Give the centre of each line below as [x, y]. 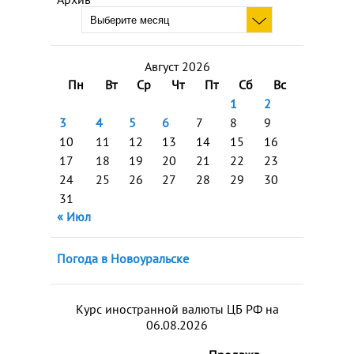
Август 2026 [177, 66]
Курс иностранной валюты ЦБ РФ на [177, 309]
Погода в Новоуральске [123, 258]
